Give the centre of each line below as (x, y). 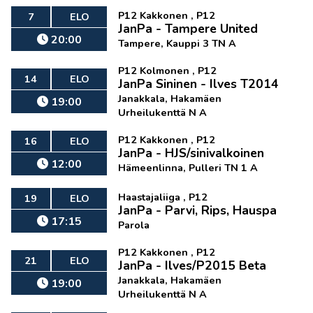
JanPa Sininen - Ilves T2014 (199, 84)
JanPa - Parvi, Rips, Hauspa (198, 210)
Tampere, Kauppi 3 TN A (177, 43)
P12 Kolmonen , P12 (168, 71)
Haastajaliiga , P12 (163, 197)
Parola (134, 225)
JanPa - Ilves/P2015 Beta (192, 265)
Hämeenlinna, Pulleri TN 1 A (188, 168)
